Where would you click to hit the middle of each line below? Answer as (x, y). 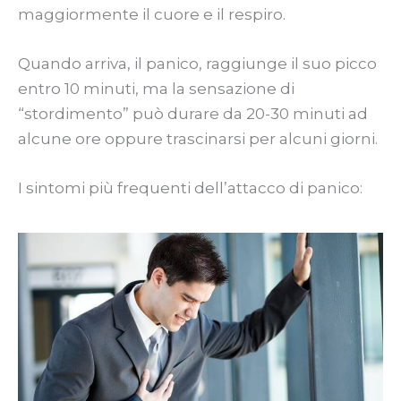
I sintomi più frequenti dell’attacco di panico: (190, 188)
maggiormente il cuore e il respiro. (152, 14)
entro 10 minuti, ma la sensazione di (156, 89)
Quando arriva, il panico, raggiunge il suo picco (197, 64)
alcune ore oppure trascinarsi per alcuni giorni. (198, 139)
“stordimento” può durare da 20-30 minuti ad (193, 114)
